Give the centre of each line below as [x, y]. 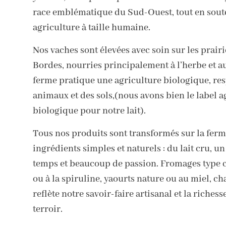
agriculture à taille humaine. [91, 27]
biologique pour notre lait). [89, 111]
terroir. [47, 209]
